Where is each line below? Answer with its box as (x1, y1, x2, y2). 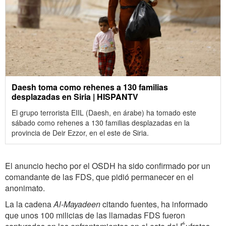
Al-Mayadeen (53, 198, 100, 210)
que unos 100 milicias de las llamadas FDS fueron (5, 209, 185, 221)
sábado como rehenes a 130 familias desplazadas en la (12, 117, 190, 128)
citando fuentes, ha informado (100, 198, 208, 210)
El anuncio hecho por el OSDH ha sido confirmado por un (5, 159, 210, 172)
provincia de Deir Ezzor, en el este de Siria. (12, 127, 149, 138)
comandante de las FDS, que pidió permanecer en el (5, 171, 194, 183)
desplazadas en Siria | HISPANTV (12, 90, 138, 102)
